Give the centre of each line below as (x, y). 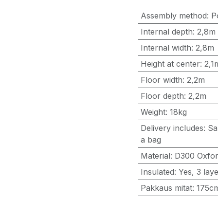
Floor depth (162, 96)
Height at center (170, 64)
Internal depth (166, 32)
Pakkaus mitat (166, 188)
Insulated (157, 172)
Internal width (166, 48)
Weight (153, 112)
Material (155, 156)
